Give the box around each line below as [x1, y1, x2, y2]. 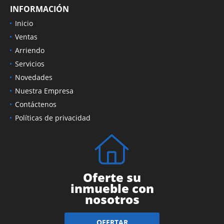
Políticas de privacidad [15, 112, 90, 122]
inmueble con [70, 179, 154, 196]
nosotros [84, 190, 139, 207]
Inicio [15, 18, 33, 28]
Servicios [15, 58, 44, 68]
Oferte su [83, 168, 141, 185]
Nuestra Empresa [15, 85, 73, 95]
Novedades [15, 72, 52, 82]
